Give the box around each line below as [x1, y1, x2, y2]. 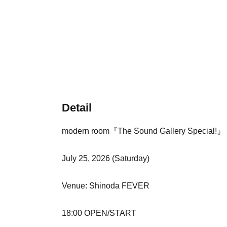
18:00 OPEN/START [62, 208, 136, 217]
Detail [62, 101, 92, 114]
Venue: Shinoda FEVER [62, 181, 149, 190]
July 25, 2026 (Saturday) [62, 154, 149, 163]
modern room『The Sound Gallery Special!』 [62, 126, 225, 135]
